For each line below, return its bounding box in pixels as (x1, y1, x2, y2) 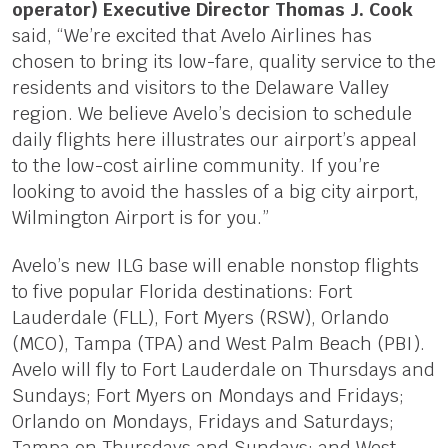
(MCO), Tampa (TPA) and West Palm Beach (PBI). (11, 331, 425, 355)
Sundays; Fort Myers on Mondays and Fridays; (11, 383, 404, 407)
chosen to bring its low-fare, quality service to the (11, 49, 436, 73)
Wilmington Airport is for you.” (11, 205, 269, 229)
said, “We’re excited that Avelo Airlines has (11, 23, 372, 47)
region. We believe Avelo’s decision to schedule (11, 101, 412, 125)
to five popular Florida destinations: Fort (11, 279, 352, 303)
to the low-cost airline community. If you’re (11, 153, 380, 177)
